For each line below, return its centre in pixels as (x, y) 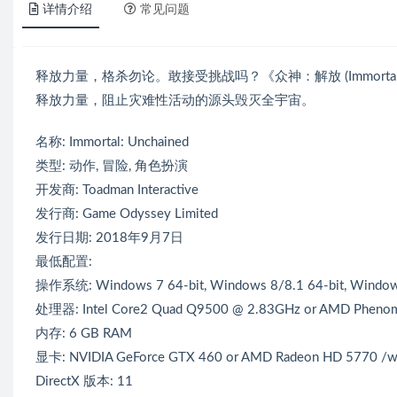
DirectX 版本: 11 (84, 381)
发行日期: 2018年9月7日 (109, 237)
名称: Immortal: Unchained (112, 142)
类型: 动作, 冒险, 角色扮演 (112, 166)
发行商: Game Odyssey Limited (127, 214)
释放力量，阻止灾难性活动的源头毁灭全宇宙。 (175, 100)
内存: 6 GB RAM (84, 333)
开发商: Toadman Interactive (117, 190)
